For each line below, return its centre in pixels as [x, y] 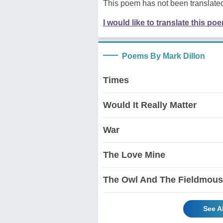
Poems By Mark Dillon [164, 56]
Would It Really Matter [150, 105]
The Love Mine [134, 155]
